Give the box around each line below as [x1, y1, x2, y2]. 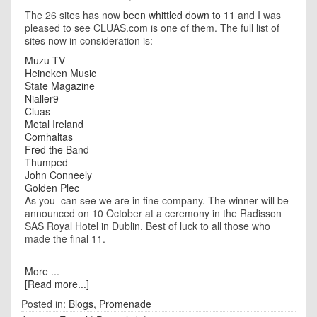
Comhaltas [25, 129, 73, 144]
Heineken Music [25, 66, 96, 80]
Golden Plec [25, 180, 79, 195]
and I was [235, 8, 281, 22]
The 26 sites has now [25, 8, 123, 22]
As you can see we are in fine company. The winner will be [25, 193, 289, 207]
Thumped [25, 155, 68, 169]
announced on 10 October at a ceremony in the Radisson [25, 206, 282, 220]
